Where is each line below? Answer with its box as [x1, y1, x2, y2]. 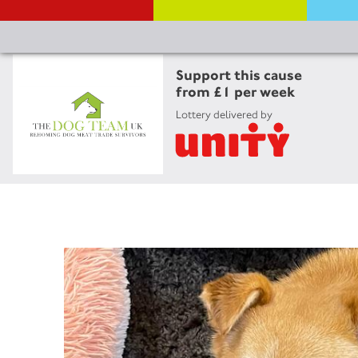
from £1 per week [176, 83, 298, 101]
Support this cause [176, 66, 302, 84]
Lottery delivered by [176, 108, 272, 121]
